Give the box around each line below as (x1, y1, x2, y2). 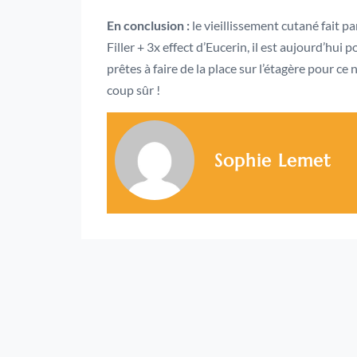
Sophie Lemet (214, 149, 331, 171)
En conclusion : (107, 18, 190, 33)
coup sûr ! (107, 82, 160, 98)
